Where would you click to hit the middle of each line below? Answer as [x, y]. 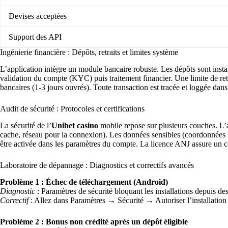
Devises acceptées [38, 16]
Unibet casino [75, 125]
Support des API [35, 37]
